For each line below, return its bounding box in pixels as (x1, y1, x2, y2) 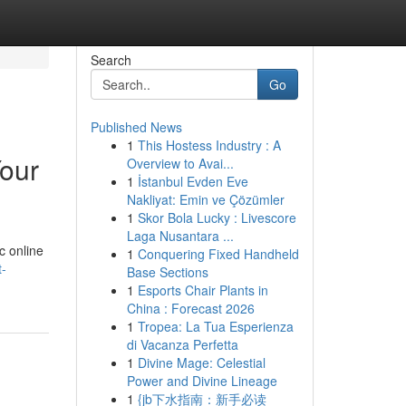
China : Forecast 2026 (126, 299, 255, 317)
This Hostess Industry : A (137, 136, 281, 154)
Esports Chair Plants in (137, 281, 268, 299)
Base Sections (126, 263, 208, 281)
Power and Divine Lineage (126, 372, 277, 390)
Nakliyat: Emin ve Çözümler (126, 190, 285, 208)
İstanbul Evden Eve (137, 172, 248, 190)
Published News (90, 118, 182, 136)
